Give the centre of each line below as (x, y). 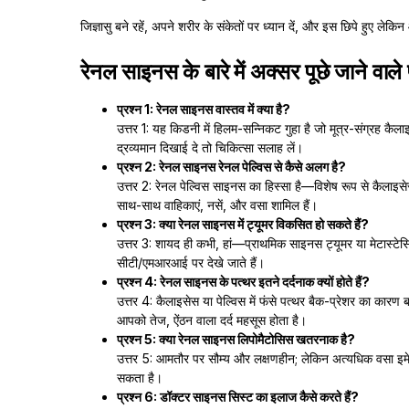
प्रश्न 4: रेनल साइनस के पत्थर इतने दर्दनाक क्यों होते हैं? (243, 282)
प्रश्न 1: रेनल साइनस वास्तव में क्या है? (204, 109)
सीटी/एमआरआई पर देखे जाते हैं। (191, 262)
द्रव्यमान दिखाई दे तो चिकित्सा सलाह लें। (210, 147)
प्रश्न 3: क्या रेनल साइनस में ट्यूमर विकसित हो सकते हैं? (243, 224)
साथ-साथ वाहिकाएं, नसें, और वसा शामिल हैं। (217, 205)
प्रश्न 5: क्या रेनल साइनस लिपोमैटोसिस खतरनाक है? (236, 339)
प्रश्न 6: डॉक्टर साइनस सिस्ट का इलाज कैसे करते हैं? (238, 397)
